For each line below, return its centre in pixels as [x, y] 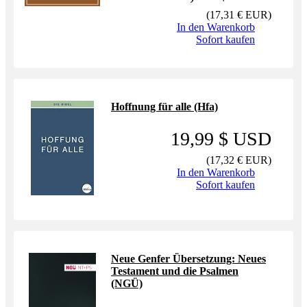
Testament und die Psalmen [175, 271]
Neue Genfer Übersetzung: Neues [188, 259]
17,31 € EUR [239, 15]
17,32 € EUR [239, 160]
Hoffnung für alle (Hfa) [164, 107]
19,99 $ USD [221, 139]
